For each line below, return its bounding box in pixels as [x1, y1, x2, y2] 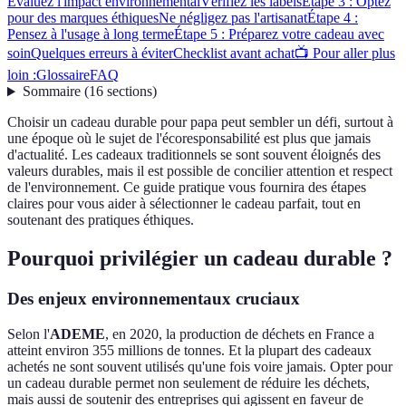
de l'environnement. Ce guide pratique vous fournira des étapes [7, 179, 366, 196]
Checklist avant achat [173, 45, 295, 62]
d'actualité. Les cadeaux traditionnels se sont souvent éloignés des [7, 147, 381, 163]
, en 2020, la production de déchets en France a [105, 325, 374, 342]
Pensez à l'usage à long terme [7, 26, 174, 43]
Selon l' [7, 325, 50, 342]
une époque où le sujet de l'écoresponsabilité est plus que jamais [7, 130, 371, 147]
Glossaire [36, 67, 90, 83]
